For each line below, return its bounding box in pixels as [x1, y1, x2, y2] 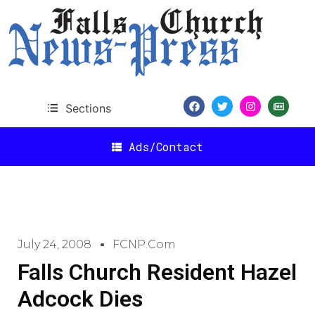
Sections [65, 101, 111, 115]
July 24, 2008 [18, 238, 91, 251]
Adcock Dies [18, 285, 143, 312]
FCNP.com [112, 238, 176, 251]
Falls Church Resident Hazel [18, 259, 297, 285]
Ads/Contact [129, 139, 203, 154]
